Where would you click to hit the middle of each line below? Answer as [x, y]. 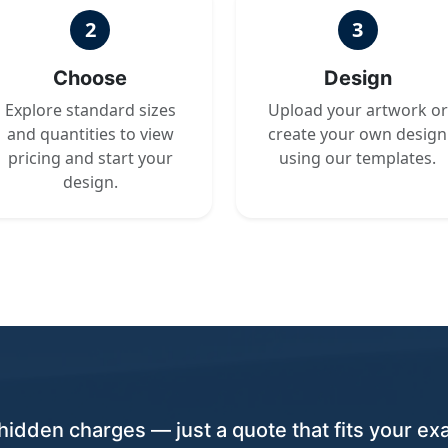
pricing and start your [90, 158]
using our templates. [358, 158]
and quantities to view [90, 134]
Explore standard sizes [90, 110]
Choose [90, 78]
